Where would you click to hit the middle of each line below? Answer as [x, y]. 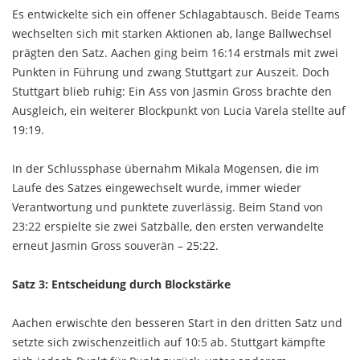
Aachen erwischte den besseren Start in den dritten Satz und [177, 322]
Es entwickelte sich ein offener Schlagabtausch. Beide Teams [176, 14]
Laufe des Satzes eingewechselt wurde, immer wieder [157, 187]
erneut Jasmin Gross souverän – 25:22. [115, 245]
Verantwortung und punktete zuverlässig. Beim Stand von [168, 207]
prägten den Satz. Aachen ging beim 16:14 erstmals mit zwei [175, 52]
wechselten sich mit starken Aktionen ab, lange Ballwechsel [172, 33]
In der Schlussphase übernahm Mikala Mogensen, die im [166, 168]
